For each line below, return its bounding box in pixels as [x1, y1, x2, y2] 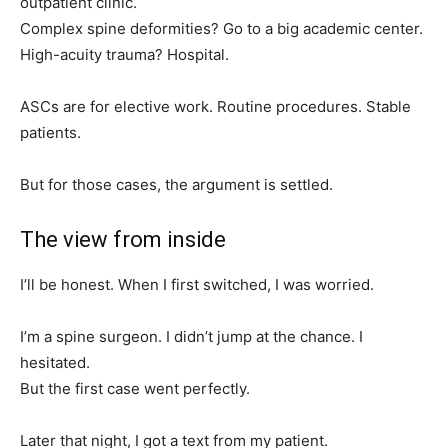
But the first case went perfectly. [20, 379, 250, 399]
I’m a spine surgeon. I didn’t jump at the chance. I [20, 327, 363, 347]
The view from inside [20, 227, 226, 253]
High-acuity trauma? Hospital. [20, 45, 229, 65]
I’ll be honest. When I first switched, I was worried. [20, 275, 374, 295]
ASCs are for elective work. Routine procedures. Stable [20, 97, 411, 117]
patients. [20, 123, 81, 143]
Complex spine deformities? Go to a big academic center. [20, 19, 423, 39]
